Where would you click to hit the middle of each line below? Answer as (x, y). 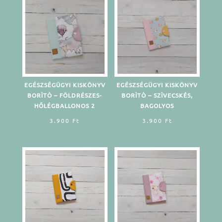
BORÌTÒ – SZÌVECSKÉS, (157, 95)
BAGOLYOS (157, 105)
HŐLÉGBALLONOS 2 (65, 105)
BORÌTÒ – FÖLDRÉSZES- (65, 95)
